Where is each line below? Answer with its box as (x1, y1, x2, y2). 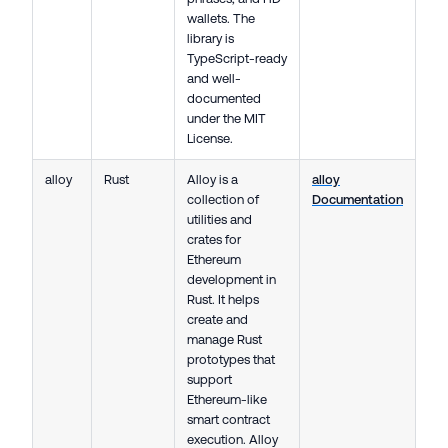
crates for (187, 232, 241, 248)
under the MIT (187, 111, 266, 127)
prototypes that (187, 352, 275, 368)
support (187, 372, 232, 388)
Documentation (312, 192, 403, 208)
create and (187, 312, 248, 328)
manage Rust (187, 332, 262, 348)
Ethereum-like (187, 392, 267, 408)
